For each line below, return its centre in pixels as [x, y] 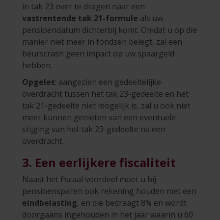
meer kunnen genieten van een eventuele [99, 117]
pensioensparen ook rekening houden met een [109, 191]
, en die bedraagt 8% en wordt [132, 203]
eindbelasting [50, 203]
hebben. [37, 65]
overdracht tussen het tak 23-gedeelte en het [105, 94]
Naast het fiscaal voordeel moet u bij [89, 179]
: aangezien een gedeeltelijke [108, 82]
